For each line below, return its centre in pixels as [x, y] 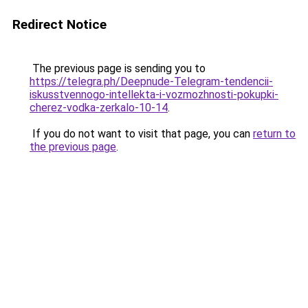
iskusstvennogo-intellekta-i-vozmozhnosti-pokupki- [154, 95]
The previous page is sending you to [118, 68]
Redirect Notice [59, 24]
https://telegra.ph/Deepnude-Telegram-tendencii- [151, 81]
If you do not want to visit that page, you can [141, 134]
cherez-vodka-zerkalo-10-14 [99, 108]
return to [274, 134]
